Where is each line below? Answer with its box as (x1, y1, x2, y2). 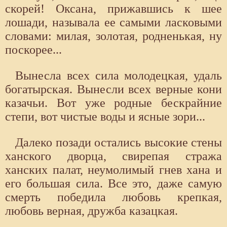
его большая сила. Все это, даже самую (5, 177, 222, 191)
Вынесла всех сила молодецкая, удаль (15, 69, 222, 83)
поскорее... (5, 43, 62, 57)
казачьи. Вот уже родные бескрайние (5, 96, 222, 110)
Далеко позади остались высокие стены (15, 136, 222, 149)
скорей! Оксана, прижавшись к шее (5, 2, 222, 16)
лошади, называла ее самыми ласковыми (5, 16, 222, 29)
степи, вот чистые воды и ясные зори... (5, 110, 205, 124)
